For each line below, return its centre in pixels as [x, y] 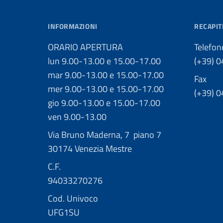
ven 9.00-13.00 [77, 116]
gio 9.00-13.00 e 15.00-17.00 [104, 103]
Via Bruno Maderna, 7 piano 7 [105, 134]
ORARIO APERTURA [85, 47]
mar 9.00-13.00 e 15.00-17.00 [106, 75]
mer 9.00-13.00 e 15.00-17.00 [106, 89]
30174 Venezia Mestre [90, 148]
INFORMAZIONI [73, 26]
